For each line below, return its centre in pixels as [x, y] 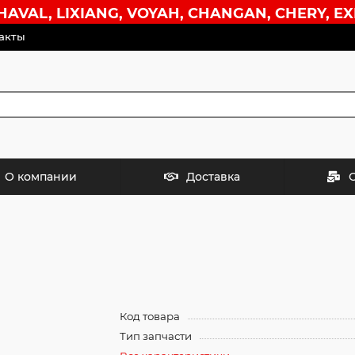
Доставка [213, 176]
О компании [41, 176]
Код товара [149, 316]
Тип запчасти [155, 336]
